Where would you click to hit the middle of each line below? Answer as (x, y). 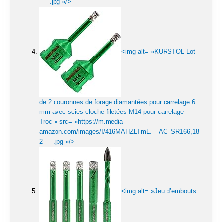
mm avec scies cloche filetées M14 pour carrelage (111, 111)
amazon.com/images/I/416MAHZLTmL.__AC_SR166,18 (119, 131)
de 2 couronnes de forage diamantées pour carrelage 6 (117, 102)
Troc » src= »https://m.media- (82, 121)
